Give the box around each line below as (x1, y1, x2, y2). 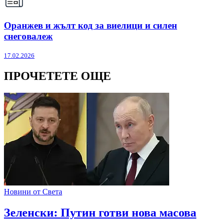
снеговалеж (4, 31, 53, 41)
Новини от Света (4, 187, 62, 196)
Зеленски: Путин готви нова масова (4, 206, 196, 220)
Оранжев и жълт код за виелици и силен (4, 20, 177, 31)
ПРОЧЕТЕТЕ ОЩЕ (4, 70, 111, 83)
